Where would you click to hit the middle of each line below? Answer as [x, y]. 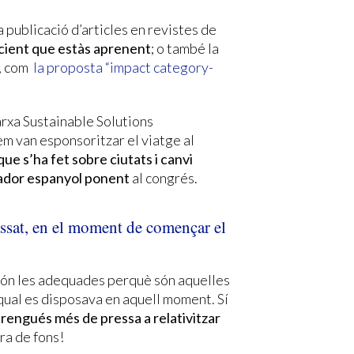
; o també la [185, 48]
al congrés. [164, 177]
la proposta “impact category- [122, 67]
